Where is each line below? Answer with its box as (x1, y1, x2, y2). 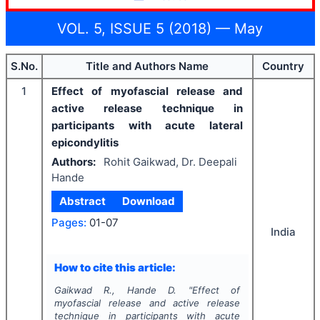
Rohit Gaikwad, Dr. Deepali (103, 154, 237, 169)
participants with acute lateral (51, 119, 243, 132)
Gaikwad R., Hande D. (54, 284, 177, 296)
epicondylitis (51, 136, 119, 149)
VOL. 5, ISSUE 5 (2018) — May (57, 19, 263, 37)
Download (121, 194, 175, 208)
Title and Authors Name (86, 59, 209, 73)
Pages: (51, 215, 86, 229)
